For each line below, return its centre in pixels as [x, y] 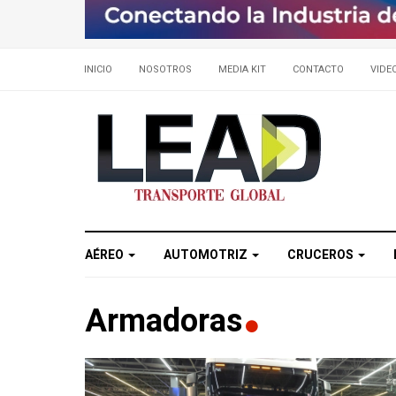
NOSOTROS [165, 70]
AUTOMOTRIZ [207, 255]
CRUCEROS [322, 255]
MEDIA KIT [242, 70]
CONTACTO [318, 70]
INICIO [98, 70]
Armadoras [168, 322]
